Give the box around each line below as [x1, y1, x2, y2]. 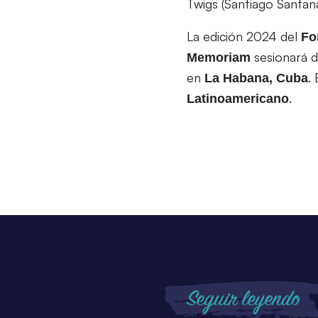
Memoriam [187, 50, 251, 65]
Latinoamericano [187, 91, 289, 106]
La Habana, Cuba [204, 70, 308, 85]
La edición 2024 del [187, 28, 301, 44]
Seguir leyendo [187, 285, 300, 314]
